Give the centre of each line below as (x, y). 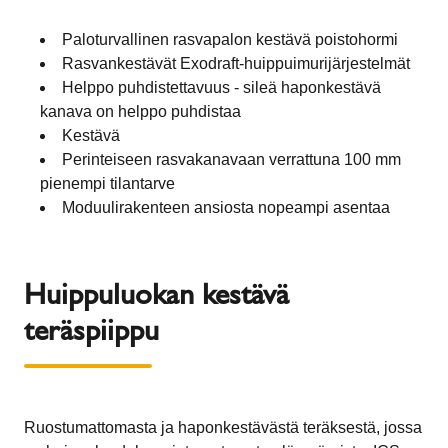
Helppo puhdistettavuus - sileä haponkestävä (221, 87)
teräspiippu (91, 329)
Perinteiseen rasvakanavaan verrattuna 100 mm (231, 159)
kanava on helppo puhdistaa (140, 111)
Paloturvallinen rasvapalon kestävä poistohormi (230, 39)
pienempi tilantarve (107, 183)
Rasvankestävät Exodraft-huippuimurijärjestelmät (236, 63)
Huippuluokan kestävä (156, 293)
